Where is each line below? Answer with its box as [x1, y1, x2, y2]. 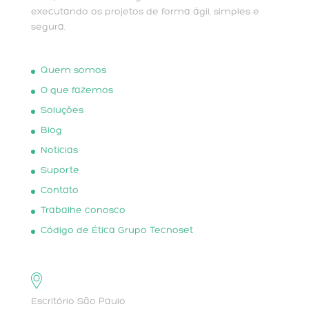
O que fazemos [40, 86, 113, 97]
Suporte [40, 166, 79, 177]
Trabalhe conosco [40, 206, 126, 217]
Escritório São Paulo [30, 296, 126, 307]
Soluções [40, 106, 83, 117]
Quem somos [40, 66, 106, 77]
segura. [30, 22, 66, 33]
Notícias [40, 146, 78, 157]
